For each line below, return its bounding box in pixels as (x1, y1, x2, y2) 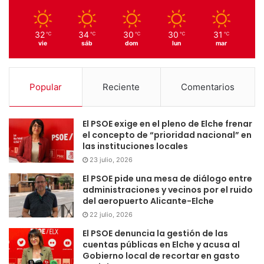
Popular (29, 81, 62, 93)
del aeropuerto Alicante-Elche (82, 194, 214, 207)
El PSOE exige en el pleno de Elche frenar (82, 117, 252, 130)
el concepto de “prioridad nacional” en (82, 128, 252, 141)
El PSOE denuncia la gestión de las (82, 227, 228, 239)
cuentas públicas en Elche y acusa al (82, 238, 240, 250)
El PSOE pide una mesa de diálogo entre (82, 172, 252, 184)
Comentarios (180, 81, 235, 93)
